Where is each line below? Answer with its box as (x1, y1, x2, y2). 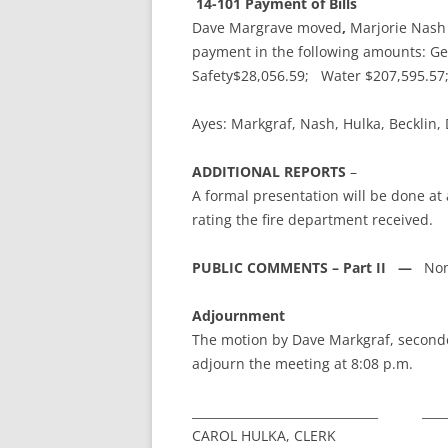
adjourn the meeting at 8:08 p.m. (192, 354, 413, 373)
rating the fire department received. (192, 210, 433, 229)
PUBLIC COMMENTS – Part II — (192, 258, 424, 277)
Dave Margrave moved (192, 18, 342, 37)
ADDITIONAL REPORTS (192, 162, 346, 181)
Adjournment (192, 306, 285, 325)
